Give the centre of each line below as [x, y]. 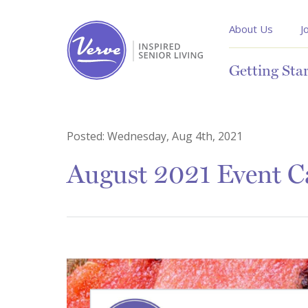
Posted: [87, 136]
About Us [251, 29]
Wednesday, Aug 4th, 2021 [175, 136]
